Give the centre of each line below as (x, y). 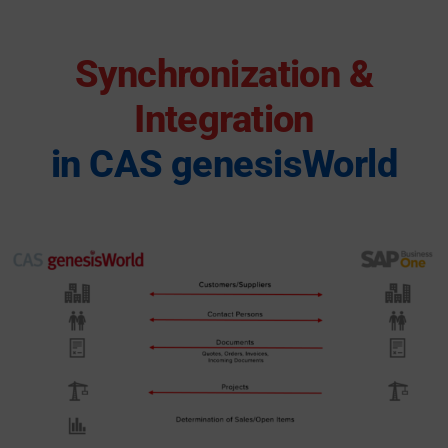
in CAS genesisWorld (224, 164)
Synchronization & (224, 74)
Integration (224, 119)
